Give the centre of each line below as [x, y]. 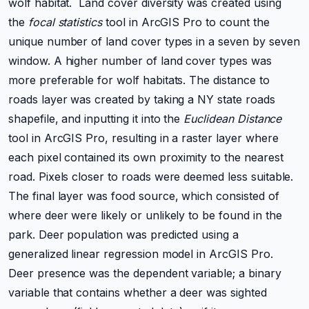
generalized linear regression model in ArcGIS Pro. [141, 254]
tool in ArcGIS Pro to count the [186, 22]
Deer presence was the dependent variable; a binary [145, 273]
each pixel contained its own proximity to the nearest [146, 157]
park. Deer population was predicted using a [123, 235]
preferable [67, 80]
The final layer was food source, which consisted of [144, 196]
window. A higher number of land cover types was [140, 61]
